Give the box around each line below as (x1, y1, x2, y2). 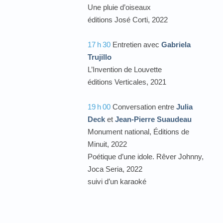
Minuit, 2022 (88, 139, 127, 148)
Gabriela (161, 40, 191, 49)
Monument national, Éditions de (88, 127, 190, 136)
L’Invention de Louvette (88, 65, 162, 74)
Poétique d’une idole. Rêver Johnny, (88, 152, 204, 161)
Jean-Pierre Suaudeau (115, 114, 192, 123)
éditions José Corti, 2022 (88, 15, 168, 24)
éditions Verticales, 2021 (88, 77, 167, 86)
